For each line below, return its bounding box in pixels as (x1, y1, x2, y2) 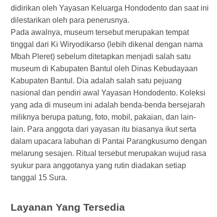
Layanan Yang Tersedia (11, 201, 125, 213)
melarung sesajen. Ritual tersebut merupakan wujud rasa (11, 149, 206, 158)
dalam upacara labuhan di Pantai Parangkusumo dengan (11, 137, 207, 146)
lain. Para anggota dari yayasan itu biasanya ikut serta (11, 125, 196, 134)
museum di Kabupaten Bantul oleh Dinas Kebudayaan (11, 64, 198, 73)
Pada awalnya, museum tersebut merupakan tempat (11, 28, 189, 37)
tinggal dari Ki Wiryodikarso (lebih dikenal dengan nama (11, 40, 203, 49)
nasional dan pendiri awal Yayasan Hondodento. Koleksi (11, 89, 205, 97)
